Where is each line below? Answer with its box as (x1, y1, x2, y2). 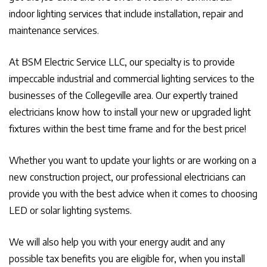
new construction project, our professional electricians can (9, 171, 246, 183)
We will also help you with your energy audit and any (9, 236, 225, 248)
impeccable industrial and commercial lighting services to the (9, 73, 254, 85)
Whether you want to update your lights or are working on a (9, 154, 256, 166)
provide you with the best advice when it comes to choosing (9, 188, 257, 200)
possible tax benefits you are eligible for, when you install (9, 253, 245, 265)
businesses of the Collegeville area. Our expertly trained (9, 89, 238, 101)
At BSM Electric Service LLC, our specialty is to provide (9, 56, 235, 68)
